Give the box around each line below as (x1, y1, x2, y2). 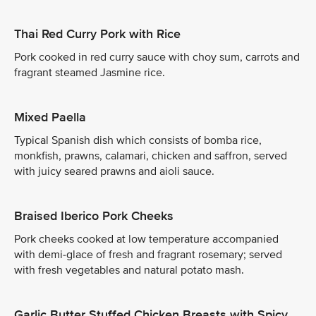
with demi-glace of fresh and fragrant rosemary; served (14, 248, 282, 262)
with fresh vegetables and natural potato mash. (14, 263, 244, 277)
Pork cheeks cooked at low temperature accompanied (14, 232, 279, 246)
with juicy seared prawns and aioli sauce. (14, 164, 214, 178)
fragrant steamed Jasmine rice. (14, 66, 165, 80)
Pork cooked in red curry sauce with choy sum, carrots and (14, 50, 300, 64)
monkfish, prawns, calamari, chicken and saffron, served (14, 149, 287, 163)
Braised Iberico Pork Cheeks (14, 208, 174, 224)
